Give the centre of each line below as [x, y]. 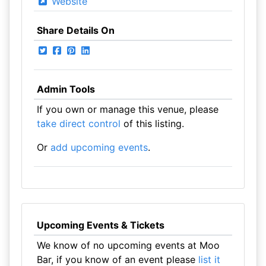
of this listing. [152, 123]
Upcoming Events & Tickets [100, 225]
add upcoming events [99, 147]
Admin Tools [66, 89]
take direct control [78, 123]
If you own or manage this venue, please [127, 109]
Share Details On [75, 30]
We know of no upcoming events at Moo [128, 245]
